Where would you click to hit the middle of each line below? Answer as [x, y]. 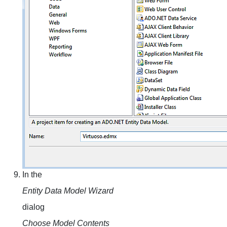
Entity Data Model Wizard [68, 191]
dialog [33, 207]
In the [32, 175]
